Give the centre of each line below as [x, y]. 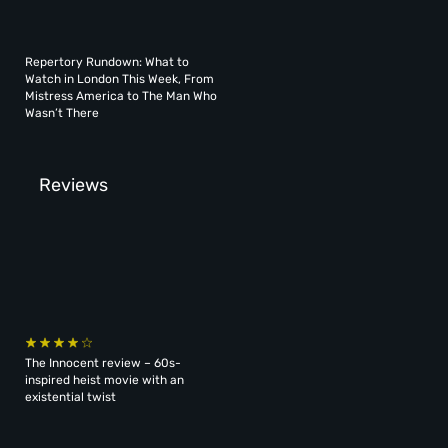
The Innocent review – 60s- [103, 362]
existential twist [71, 396]
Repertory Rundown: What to [107, 62]
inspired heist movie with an [105, 379]
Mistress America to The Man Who [121, 96]
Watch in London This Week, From [120, 79]
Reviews [73, 184]
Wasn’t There [62, 113]
